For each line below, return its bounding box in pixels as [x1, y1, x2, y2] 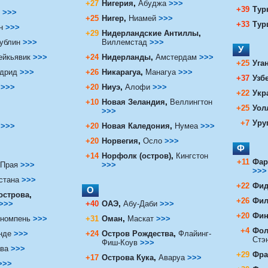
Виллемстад [101, 37, 147, 47]
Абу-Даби [123, 199, 160, 208]
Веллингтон [169, 97, 212, 106]
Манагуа [145, 67, 176, 77]
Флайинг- [178, 229, 211, 238]
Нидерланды [101, 52, 151, 62]
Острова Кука [101, 252, 154, 262]
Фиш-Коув [101, 237, 138, 247]
